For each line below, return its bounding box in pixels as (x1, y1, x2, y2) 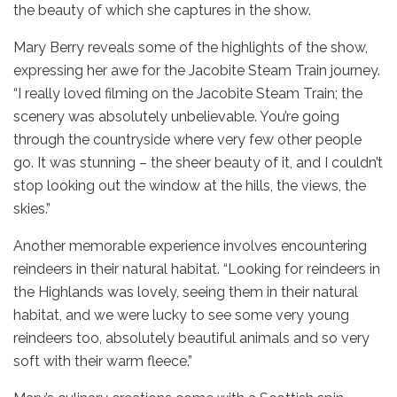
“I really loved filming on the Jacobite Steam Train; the (13, 84, 362, 102)
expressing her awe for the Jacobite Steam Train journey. (13, 61, 380, 79)
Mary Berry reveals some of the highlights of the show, (13, 38, 368, 56)
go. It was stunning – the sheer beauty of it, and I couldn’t (13, 153, 383, 171)
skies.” (13, 199, 51, 217)
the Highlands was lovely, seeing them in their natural (13, 283, 358, 300)
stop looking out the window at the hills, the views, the (13, 176, 366, 194)
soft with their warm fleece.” (13, 352, 192, 370)
